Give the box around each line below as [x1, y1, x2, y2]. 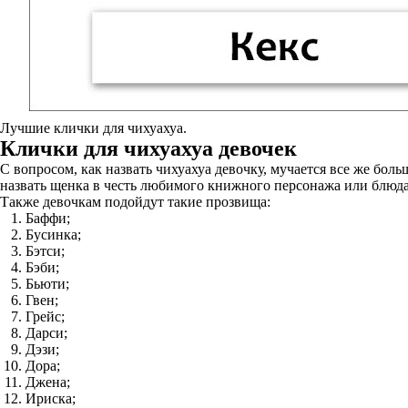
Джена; [25, 374, 70, 390]
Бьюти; [25, 276, 69, 291]
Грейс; [25, 309, 65, 324]
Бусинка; [25, 227, 81, 242]
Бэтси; [25, 243, 65, 259]
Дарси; [25, 325, 67, 341]
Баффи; [25, 210, 70, 226]
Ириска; [25, 391, 76, 406]
